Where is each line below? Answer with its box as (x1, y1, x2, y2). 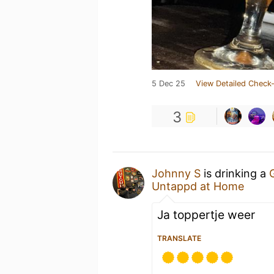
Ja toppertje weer (157, 207, 255, 222)
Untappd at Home (152, 180, 244, 193)
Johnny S (152, 167, 201, 180)
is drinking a (201, 167, 269, 180)
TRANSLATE (157, 234, 201, 243)
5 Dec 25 (152, 79, 185, 88)
